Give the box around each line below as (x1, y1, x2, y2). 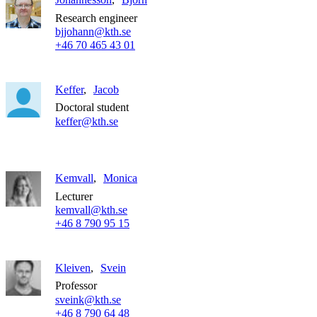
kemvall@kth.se (55, 204, 127, 217)
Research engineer (55, 11, 137, 24)
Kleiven (55, 261, 91, 274)
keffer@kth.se (55, 115, 118, 127)
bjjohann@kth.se (55, 25, 131, 38)
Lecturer (55, 190, 93, 202)
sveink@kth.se (55, 293, 121, 306)
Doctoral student (55, 101, 129, 114)
